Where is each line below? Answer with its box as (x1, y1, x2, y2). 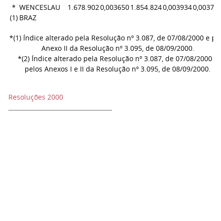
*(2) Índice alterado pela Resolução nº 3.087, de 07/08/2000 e (17, 54, 218, 63)
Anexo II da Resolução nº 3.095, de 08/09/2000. (41, 43, 194, 53)
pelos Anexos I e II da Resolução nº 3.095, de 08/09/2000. (25, 64, 211, 74)
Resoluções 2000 (8, 92, 63, 102)
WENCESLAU (19, 2, 60, 12)
